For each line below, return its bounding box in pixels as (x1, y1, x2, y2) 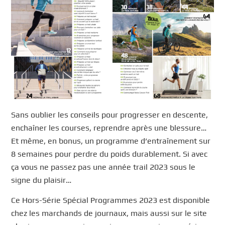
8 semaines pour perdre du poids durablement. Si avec (11, 149, 208, 159)
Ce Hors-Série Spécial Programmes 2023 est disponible (11, 195, 210, 205)
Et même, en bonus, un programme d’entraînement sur (11, 136, 211, 146)
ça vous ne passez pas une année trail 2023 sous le (11, 162, 196, 172)
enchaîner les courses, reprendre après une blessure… (11, 123, 207, 133)
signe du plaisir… (11, 175, 72, 185)
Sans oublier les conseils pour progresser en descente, (11, 110, 208, 120)
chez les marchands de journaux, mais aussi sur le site (11, 208, 207, 218)
